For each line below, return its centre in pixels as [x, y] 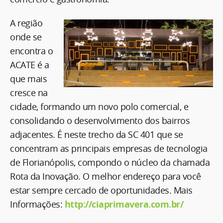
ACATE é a [30, 65]
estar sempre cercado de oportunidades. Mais [101, 190]
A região [26, 23]
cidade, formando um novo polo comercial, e [99, 107]
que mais [28, 79]
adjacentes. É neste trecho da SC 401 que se [97, 134]
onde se [26, 37]
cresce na [29, 93]
